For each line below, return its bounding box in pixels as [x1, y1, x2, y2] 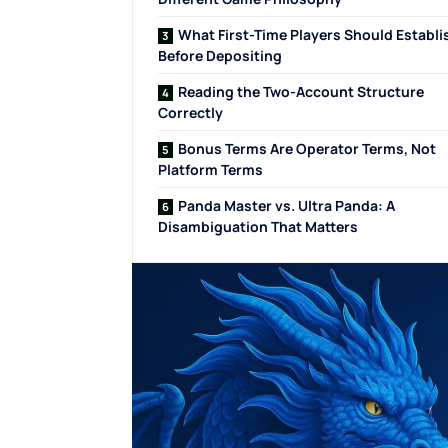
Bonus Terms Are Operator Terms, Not [178, 139, 436, 159]
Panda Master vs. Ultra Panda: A [178, 196, 395, 216]
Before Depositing [158, 46, 282, 66]
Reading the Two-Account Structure [178, 82, 424, 102]
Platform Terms [158, 160, 263, 180]
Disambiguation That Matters [158, 217, 358, 237]
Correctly [158, 103, 223, 123]
